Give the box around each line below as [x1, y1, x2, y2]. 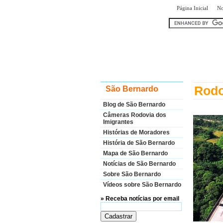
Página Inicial [177, 5, 208, 11]
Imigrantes [103, 118, 133, 125]
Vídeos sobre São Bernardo [103, 181, 181, 188]
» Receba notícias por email [101, 195, 179, 202]
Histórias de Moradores [103, 129, 170, 136]
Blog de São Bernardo [103, 101, 165, 108]
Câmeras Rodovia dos [103, 111, 166, 118]
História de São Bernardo [103, 139, 175, 146]
